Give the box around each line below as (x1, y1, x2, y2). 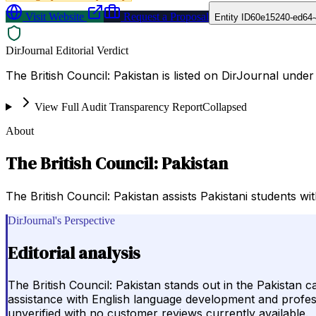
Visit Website (23, 10, 84, 23)
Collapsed (202, 100, 247, 113)
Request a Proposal (121, 10, 209, 23)
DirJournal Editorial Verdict (6, 44, 128, 56)
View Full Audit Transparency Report (34, 100, 202, 113)
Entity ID (214, 11, 250, 23)
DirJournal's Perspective (8, 214, 115, 226)
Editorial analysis (8, 241, 140, 265)
